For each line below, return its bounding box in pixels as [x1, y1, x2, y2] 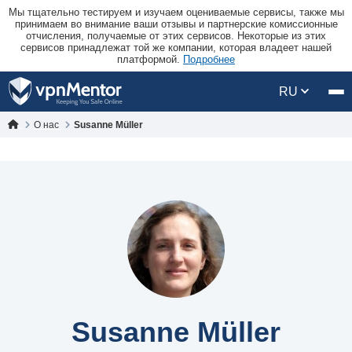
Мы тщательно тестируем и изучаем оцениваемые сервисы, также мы [8, 6, 344, 18]
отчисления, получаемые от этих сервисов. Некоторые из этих [26, 30, 326, 42]
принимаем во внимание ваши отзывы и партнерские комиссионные [14, 18, 338, 30]
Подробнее [183, 53, 235, 65]
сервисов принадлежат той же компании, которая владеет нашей [20, 42, 332, 53]
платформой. [117, 53, 183, 65]
